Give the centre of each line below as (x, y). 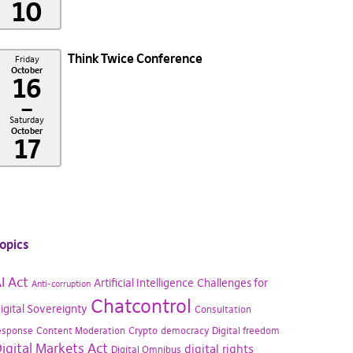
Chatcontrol (141, 306)
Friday (27, 59)
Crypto (143, 331)
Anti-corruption (61, 284)
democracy (184, 331)
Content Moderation (80, 331)
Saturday (27, 120)
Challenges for (232, 283)
